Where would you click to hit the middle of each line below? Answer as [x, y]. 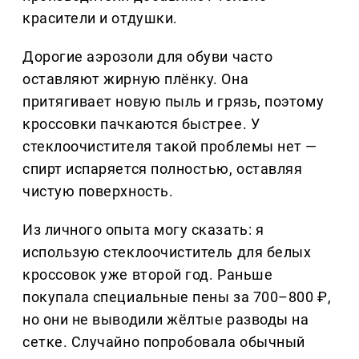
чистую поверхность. [98, 192]
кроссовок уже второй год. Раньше [148, 275]
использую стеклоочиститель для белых [167, 252]
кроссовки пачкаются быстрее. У [141, 124]
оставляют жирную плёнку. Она [136, 79]
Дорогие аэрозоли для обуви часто [148, 57]
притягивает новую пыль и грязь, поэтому [173, 102]
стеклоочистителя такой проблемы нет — [170, 147]
